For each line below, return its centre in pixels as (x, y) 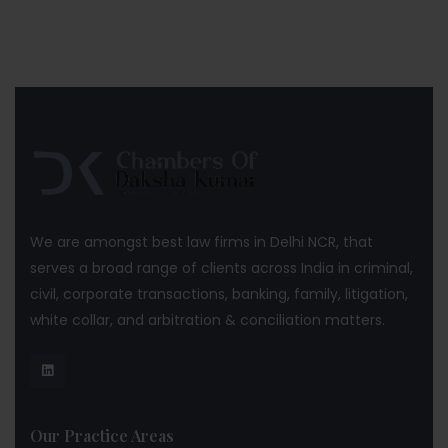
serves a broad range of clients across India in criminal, (221, 267)
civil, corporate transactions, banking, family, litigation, (219, 293)
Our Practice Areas (102, 435)
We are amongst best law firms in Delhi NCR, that (201, 241)
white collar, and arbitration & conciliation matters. (207, 319)
